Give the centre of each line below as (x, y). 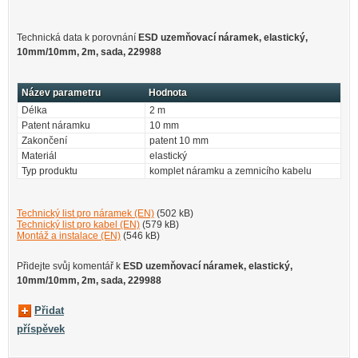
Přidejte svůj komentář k (70, 267)
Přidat (49, 311)
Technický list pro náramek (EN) (86, 213)
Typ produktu (50, 171)
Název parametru (61, 92)
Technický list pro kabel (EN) (78, 224)
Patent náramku (56, 125)
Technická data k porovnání (78, 37)
